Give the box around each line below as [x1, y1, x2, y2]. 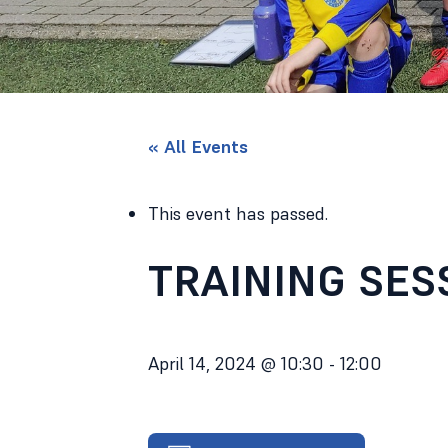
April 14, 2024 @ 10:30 [148, 352, 324, 375]
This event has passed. [148, 202, 328, 225]
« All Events [148, 135, 248, 158]
